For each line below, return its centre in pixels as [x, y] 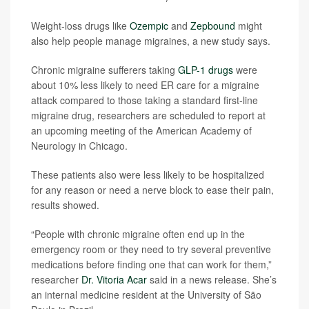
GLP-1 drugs [206, 70]
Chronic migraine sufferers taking [104, 70]
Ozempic [149, 26]
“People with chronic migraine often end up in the [138, 234]
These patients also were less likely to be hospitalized [148, 175]
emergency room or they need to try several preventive [151, 249]
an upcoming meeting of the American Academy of [141, 130]
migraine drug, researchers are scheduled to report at [148, 115]
